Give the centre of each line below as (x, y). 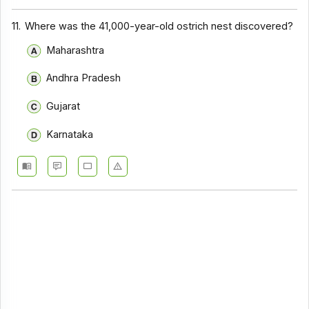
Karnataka (69, 134)
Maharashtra (75, 50)
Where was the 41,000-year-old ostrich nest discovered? (159, 27)
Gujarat (63, 107)
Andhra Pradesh (83, 78)
